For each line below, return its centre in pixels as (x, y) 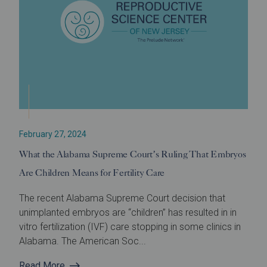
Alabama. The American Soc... (83, 241)
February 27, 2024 (53, 134)
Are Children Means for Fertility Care (92, 173)
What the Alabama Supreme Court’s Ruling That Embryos (133, 154)
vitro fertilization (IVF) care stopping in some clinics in (130, 227)
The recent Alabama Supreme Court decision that (122, 198)
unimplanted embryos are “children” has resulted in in (128, 213)
